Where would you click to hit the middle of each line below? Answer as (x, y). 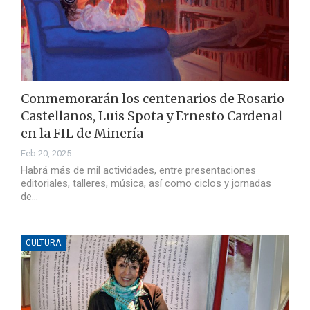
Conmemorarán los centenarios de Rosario (153, 99)
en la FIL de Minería (82, 134)
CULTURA (43, 243)
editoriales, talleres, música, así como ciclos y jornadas (146, 184)
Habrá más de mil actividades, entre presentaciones (138, 171)
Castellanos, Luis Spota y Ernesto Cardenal (152, 116)
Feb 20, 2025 (46, 154)
